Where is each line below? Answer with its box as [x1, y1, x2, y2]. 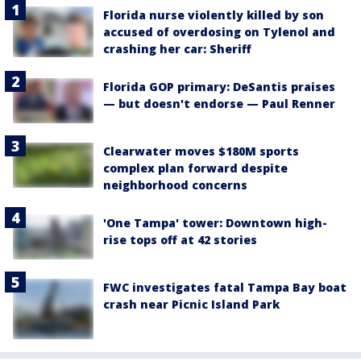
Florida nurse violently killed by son [103, 6, 324, 23]
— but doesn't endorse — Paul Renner [103, 95, 335, 111]
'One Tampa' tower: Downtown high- [103, 215, 327, 231]
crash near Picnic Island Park [103, 297, 280, 313]
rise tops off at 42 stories [103, 232, 257, 248]
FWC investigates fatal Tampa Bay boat [103, 280, 346, 296]
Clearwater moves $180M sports [103, 143, 299, 160]
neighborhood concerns [103, 177, 247, 193]
